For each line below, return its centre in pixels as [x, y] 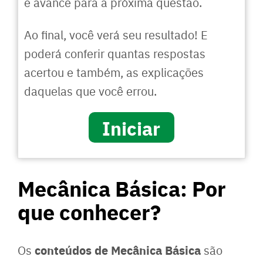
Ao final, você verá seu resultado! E [116, 34]
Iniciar [131, 127]
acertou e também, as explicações [114, 72]
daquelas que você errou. [90, 90]
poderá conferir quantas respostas [115, 53]
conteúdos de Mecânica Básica [118, 249]
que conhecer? [89, 211]
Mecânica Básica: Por [122, 188]
